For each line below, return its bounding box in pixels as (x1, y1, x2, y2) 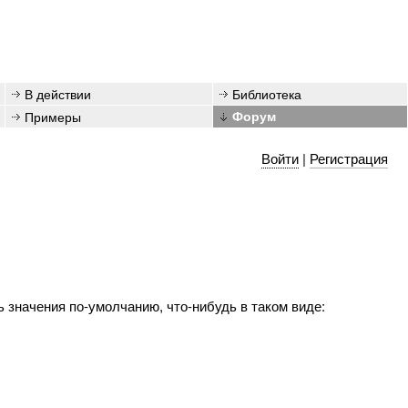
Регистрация (309, 148, 388, 168)
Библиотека (232, 84, 301, 103)
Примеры (25, 107, 81, 126)
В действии (25, 84, 91, 103)
